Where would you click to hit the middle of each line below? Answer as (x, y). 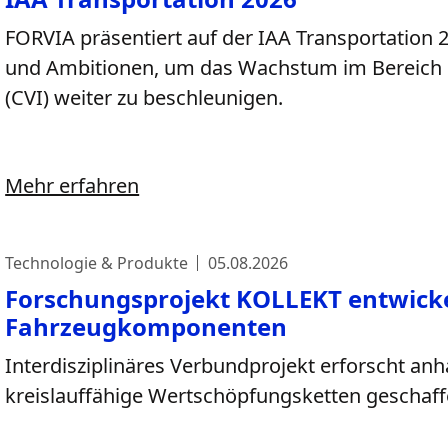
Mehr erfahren (72, 185)
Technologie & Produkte (97, 263)
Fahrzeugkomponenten (146, 326)
